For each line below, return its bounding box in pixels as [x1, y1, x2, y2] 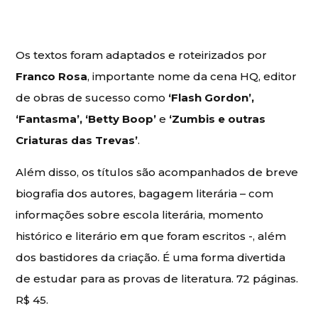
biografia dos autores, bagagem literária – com [16, 186, 274, 200]
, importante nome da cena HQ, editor [87, 69, 297, 83]
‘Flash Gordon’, [168, 90, 255, 104]
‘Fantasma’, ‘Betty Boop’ [16, 111, 157, 126]
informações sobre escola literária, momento [16, 207, 264, 221]
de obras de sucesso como [16, 90, 169, 104]
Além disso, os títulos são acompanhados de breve [16, 165, 299, 179]
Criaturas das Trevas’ [16, 133, 138, 147]
